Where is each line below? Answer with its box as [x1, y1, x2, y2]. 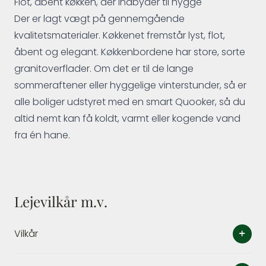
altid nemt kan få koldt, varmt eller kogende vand [14, 113, 240, 124]
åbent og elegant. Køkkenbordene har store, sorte [14, 46, 245, 58]
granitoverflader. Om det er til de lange [14, 63, 194, 74]
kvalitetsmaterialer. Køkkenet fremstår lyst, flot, [14, 30, 225, 41]
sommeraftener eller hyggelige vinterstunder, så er [14, 80, 246, 91]
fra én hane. [14, 129, 70, 141]
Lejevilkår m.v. [14, 191, 107, 211]
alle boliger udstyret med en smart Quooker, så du [14, 96, 245, 107]
